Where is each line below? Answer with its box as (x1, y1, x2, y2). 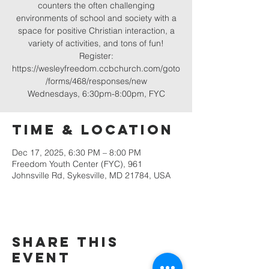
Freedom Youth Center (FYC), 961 (12, 159, 142, 169)
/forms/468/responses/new (45, 76, 147, 86)
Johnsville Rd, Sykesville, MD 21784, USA (12, 170, 171, 181)
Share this (12, 234, 119, 250)
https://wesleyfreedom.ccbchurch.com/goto (12, 63, 180, 74)
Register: (79, 50, 113, 61)
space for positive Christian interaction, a (17, 25, 175, 36)
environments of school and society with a (16, 13, 177, 23)
